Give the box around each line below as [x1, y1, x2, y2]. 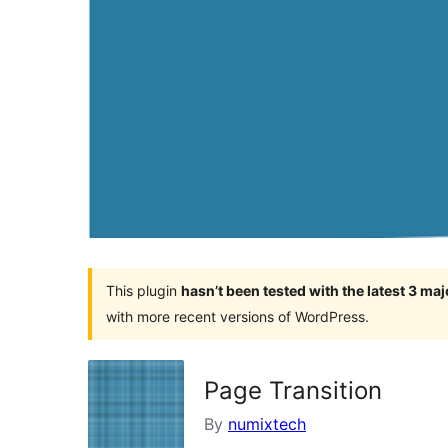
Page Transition [204, 375, 382, 405]
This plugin [106, 281, 181, 299]
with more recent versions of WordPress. [106, 307, 369, 325]
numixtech [228, 413, 306, 434]
